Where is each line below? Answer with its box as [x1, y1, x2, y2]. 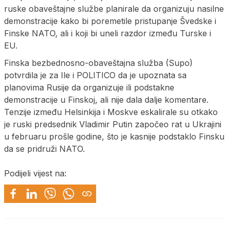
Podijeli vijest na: [4, 168, 66, 178]
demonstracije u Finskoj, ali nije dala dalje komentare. [4, 94, 209, 105]
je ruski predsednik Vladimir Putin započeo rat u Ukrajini [4, 119, 221, 129]
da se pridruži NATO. [4, 143, 85, 154]
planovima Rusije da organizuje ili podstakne [4, 82, 174, 93]
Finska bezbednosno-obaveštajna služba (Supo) [4, 57, 193, 68]
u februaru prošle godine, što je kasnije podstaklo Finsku [4, 131, 224, 142]
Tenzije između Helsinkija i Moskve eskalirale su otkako [4, 106, 218, 117]
